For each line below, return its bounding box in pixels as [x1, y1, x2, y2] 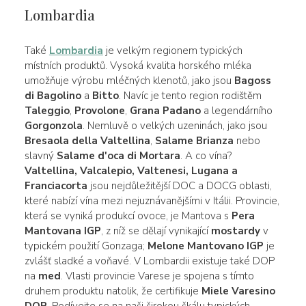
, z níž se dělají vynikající [100, 223, 211, 238]
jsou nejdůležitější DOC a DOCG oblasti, [87, 178, 272, 193]
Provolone [74, 103, 125, 117]
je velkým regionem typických [102, 43, 242, 57]
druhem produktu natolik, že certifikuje [24, 283, 201, 298]
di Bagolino [24, 88, 81, 102]
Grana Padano [129, 103, 201, 117]
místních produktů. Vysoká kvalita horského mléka [24, 58, 251, 72]
